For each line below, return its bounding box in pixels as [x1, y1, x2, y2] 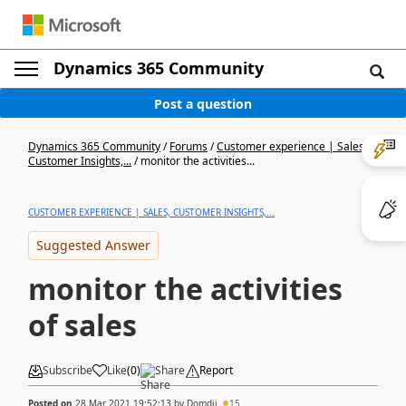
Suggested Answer [36, 237, 150, 254]
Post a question [154, 94, 252, 112]
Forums [169, 139, 208, 154]
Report [199, 362, 233, 378]
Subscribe [43, 362, 92, 378]
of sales [28, 305, 137, 344]
